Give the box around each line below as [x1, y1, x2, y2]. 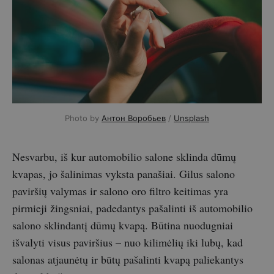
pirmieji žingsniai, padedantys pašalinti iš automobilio [12, 200, 253, 215]
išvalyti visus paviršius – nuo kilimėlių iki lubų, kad [12, 234, 243, 250]
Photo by [65, 113, 102, 123]
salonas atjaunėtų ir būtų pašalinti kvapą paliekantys [12, 251, 243, 267]
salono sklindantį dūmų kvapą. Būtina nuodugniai [12, 217, 233, 232]
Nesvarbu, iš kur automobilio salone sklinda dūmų [12, 149, 236, 164]
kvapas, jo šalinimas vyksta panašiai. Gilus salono [12, 166, 235, 181]
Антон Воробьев [102, 113, 166, 123]
